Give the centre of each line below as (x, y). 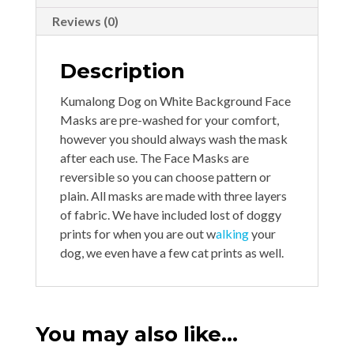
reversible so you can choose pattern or (165, 177)
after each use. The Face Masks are (154, 158)
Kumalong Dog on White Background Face (175, 101)
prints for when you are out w (137, 234)
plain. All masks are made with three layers (173, 196)
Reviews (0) (85, 21)
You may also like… (136, 335)
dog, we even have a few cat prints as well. (171, 253)
